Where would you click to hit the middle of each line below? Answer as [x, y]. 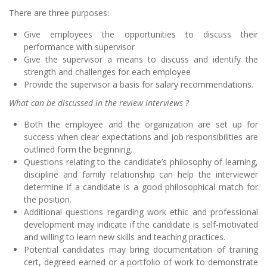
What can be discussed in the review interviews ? [99, 103]
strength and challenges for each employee [107, 72]
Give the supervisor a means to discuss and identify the [141, 59]
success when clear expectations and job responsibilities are [141, 136]
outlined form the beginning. [78, 149]
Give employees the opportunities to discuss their [141, 34]
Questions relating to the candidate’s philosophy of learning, [141, 162]
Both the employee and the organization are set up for [141, 124]
